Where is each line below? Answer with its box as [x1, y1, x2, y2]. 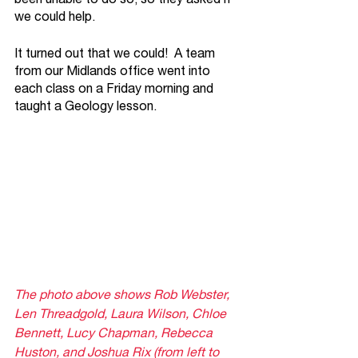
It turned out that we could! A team [14, 46, 218, 60]
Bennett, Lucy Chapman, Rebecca [14, 325, 216, 340]
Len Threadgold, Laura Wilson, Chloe [14, 306, 229, 320]
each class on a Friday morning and [14, 81, 217, 95]
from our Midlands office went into [14, 63, 213, 78]
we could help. [14, 9, 95, 23]
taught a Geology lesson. [14, 98, 163, 113]
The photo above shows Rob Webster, [14, 287, 233, 301]
